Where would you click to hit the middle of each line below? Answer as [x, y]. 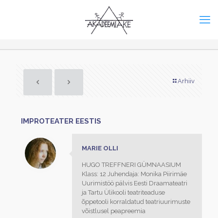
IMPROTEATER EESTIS [61, 121]
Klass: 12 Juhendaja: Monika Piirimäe [134, 174]
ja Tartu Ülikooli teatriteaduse [123, 192]
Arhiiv [186, 81]
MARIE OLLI [100, 148]
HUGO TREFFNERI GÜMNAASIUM [131, 165]
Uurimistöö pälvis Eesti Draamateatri [135, 183]
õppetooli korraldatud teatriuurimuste [136, 202]
